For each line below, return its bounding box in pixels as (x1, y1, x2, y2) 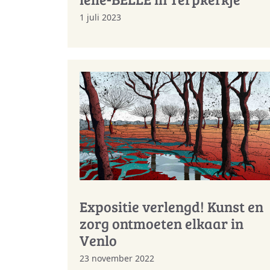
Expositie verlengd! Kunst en (80, 196, 263, 217)
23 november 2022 (80, 253, 154, 265)
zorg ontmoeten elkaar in (80, 213, 243, 234)
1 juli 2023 (80, 11, 121, 24)
